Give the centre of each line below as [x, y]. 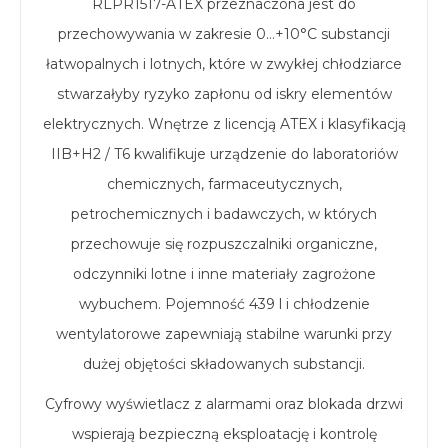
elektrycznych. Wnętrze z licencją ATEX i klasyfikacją [224, 124]
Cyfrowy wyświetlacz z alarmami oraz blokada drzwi [224, 404]
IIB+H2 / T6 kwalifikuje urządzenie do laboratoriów [224, 154]
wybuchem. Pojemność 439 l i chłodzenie [224, 304]
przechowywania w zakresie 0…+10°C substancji [224, 34]
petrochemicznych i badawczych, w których [224, 214]
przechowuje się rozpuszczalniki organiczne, [224, 244]
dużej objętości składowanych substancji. [224, 364]
